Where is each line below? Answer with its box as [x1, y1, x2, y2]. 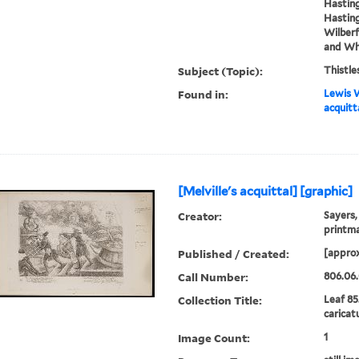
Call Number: [178, 269, 249, 285]
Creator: [178, 208, 223, 224]
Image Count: [178, 330, 251, 346]
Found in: [178, 87, 229, 103]
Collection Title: [178, 292, 263, 309]
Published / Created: [178, 246, 290, 262]
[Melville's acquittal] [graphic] [178, 184, 353, 200]
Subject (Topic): [178, 63, 264, 79]
